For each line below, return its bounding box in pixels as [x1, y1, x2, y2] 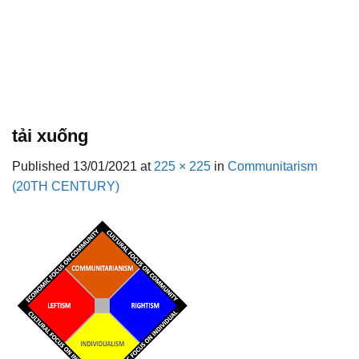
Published [12, 159, 73, 174]
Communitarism [228, 159, 317, 174]
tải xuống [12, 126, 88, 146]
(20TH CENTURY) [12, 179, 119, 194]
